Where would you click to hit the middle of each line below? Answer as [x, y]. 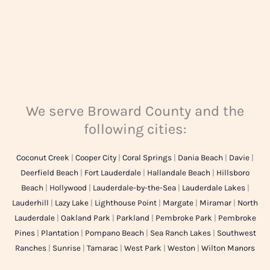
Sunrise [67, 248]
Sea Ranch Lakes [180, 233]
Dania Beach [200, 158]
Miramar [215, 203]
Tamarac [102, 248]
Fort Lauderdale [113, 173]
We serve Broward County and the [135, 111]
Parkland [133, 218]
